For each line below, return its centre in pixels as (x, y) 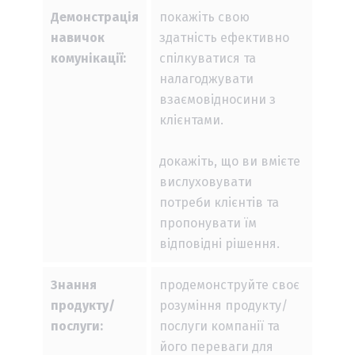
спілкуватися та (208, 59)
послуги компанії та (219, 326)
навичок (78, 38)
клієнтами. (191, 120)
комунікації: (88, 59)
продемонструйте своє (229, 285)
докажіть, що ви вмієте (230, 162)
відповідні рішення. (219, 244)
